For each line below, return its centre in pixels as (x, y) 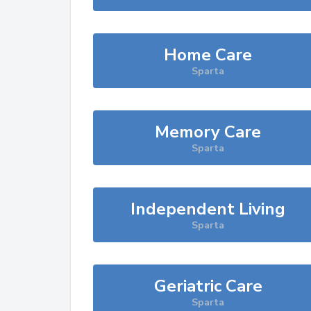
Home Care (208, 55)
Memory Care (208, 132)
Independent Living (208, 209)
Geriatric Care (208, 286)
